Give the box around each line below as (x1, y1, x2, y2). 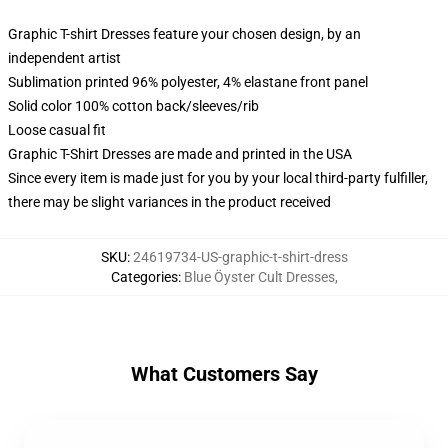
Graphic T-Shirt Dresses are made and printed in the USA (8, 146, 352, 162)
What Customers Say (130, 362, 318, 386)
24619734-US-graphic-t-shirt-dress (132, 249, 348, 265)
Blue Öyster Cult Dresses (183, 269, 335, 285)
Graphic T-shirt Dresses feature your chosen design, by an (8, 26, 361, 42)
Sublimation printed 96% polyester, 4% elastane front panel (8, 74, 368, 90)
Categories (110, 269, 178, 285)
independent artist (8, 50, 121, 66)
